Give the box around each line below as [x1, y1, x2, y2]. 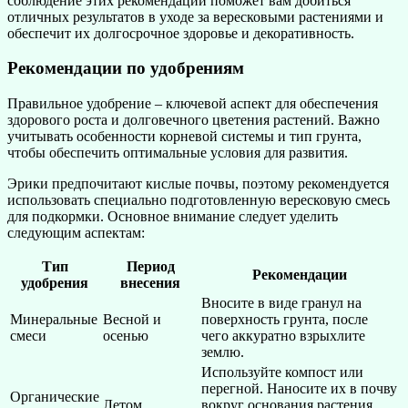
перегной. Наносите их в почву [201, 381, 397, 396]
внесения [120, 275, 180, 291]
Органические [10, 389, 99, 404]
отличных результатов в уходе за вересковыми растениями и [7, 8, 383, 25]
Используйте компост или [201, 364, 363, 380]
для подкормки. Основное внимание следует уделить [7, 209, 338, 224]
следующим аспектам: [7, 225, 145, 240]
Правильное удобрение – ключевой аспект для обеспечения [7, 96, 378, 111]
